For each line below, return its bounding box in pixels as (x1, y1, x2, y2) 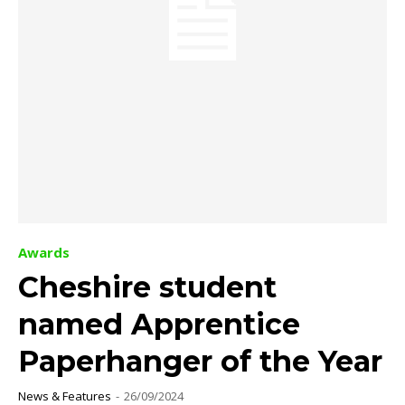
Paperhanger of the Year (18, 343, 382, 379)
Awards (18, 242, 70, 261)
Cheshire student (18, 268, 277, 305)
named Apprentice (18, 306, 300, 342)
